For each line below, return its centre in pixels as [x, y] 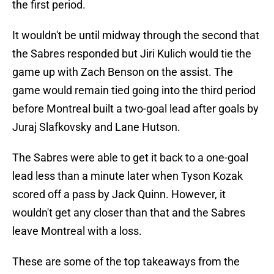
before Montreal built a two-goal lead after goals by [135, 109]
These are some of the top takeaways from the [126, 262]
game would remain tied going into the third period [134, 91]
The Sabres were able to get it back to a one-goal [130, 158]
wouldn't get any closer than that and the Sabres [129, 213]
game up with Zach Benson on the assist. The [123, 72]
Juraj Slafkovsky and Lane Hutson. [96, 127]
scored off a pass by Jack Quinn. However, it [119, 194]
